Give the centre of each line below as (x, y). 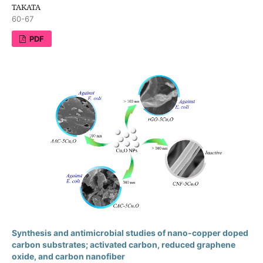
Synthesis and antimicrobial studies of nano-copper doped (130, 233)
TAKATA (26, 7)
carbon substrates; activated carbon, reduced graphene (123, 245)
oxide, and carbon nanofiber (68, 257)
